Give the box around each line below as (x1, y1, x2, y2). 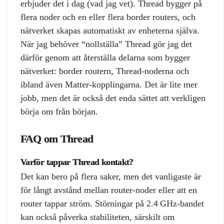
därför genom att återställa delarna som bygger (20, 52, 190, 63)
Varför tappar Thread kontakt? (20, 157, 133, 167)
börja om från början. (20, 106, 98, 117)
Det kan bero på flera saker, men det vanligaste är (20, 171, 201, 181)
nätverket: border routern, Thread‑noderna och (20, 66, 189, 76)
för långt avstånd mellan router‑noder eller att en (20, 184, 197, 195)
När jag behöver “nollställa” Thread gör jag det (20, 39, 192, 49)
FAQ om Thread (20, 132, 93, 145)
